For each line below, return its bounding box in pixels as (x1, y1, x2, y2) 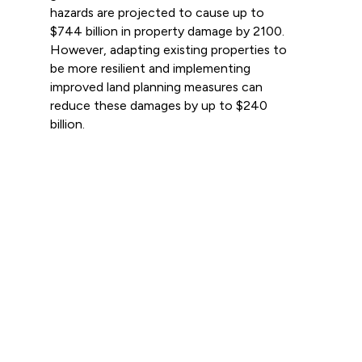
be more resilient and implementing (49, 61, 250, 77)
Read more (49, 153, 127, 172)
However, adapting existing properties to (49, 42, 287, 58)
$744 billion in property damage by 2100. (49, 23, 284, 40)
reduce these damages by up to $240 (49, 98, 267, 114)
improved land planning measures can (49, 79, 263, 95)
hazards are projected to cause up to (49, 5, 264, 21)
